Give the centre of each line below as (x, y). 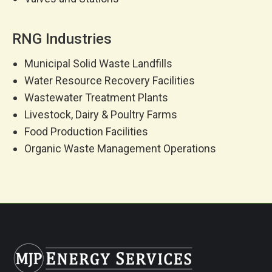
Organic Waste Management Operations (120, 148)
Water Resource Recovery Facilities (110, 80)
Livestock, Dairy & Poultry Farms (101, 114)
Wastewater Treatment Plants (96, 97)
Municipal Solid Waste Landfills (98, 63)
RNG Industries (62, 39)
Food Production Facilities (86, 131)
